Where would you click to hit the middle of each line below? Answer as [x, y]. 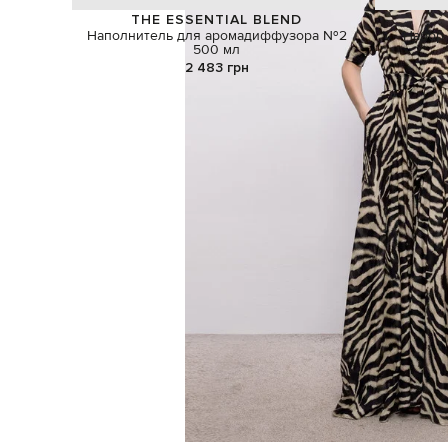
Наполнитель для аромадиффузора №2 [216, 36]
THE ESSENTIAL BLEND [217, 19]
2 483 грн [216, 67]
